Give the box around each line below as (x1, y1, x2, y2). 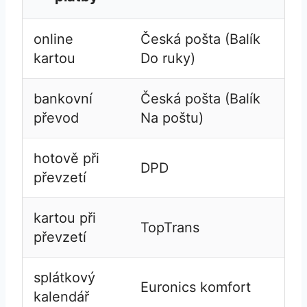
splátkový (33, 269, 95, 286)
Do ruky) (140, 49, 195, 66)
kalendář (33, 288, 89, 305)
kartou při (33, 209, 96, 226)
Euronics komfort (140, 278, 251, 295)
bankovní (33, 90, 93, 107)
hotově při (33, 149, 99, 167)
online (33, 30, 73, 47)
